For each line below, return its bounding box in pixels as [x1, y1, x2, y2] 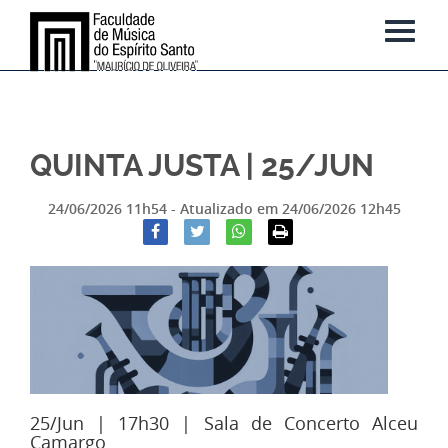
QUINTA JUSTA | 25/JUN [30, 148, 374, 183]
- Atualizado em [170, 200, 282, 218]
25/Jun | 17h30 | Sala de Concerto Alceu [30, 410, 418, 435]
